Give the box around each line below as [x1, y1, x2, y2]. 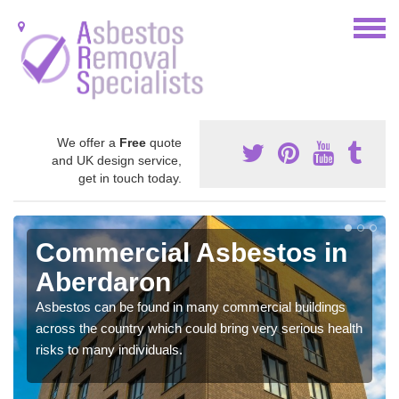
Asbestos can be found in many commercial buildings [36, 298, 346, 314]
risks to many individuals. [36, 341, 183, 357]
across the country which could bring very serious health [36, 320, 362, 336]
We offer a [57, 134, 119, 150]
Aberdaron [36, 266, 171, 297]
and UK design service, [52, 152, 182, 167]
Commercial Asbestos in [36, 237, 347, 267]
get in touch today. [78, 170, 182, 185]
